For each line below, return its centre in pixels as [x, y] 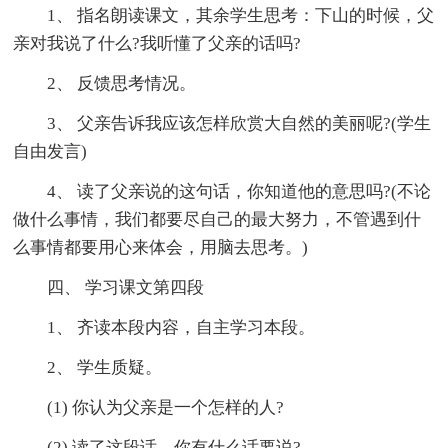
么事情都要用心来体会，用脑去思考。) [161, 247]
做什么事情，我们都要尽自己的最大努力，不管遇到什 [217, 219]
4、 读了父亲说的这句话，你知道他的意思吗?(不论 [222, 191]
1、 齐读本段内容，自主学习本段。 [164, 327]
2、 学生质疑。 [88, 367]
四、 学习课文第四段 [109, 287]
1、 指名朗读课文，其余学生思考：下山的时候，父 [224, 15]
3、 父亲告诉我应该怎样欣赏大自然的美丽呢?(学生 [222, 123]
